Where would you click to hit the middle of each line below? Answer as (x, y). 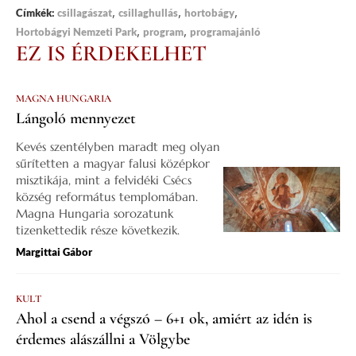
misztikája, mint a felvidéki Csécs (104, 180)
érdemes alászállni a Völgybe (103, 339)
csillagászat (85, 13)
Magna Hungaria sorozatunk (95, 213)
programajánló (225, 32)
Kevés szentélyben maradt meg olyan (118, 147)
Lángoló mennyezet (76, 118)
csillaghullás (148, 13)
